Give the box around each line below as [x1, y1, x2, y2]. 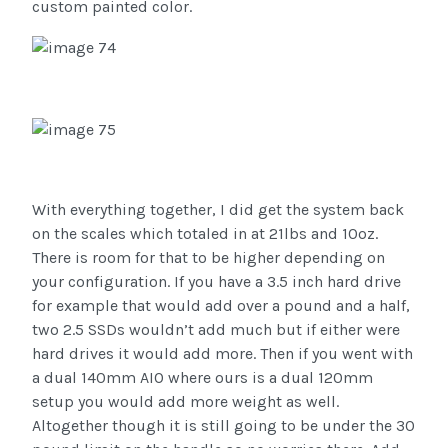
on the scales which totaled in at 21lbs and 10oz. [32, 223, 378, 243]
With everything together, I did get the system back [32, 199, 404, 219]
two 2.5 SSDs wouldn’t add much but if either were [32, 319, 400, 339]
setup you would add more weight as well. [32, 391, 339, 411]
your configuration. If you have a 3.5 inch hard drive [32, 271, 401, 291]
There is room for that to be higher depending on [32, 247, 385, 267]
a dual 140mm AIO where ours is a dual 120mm [32, 367, 373, 387]
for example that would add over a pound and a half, [32, 295, 410, 315]
